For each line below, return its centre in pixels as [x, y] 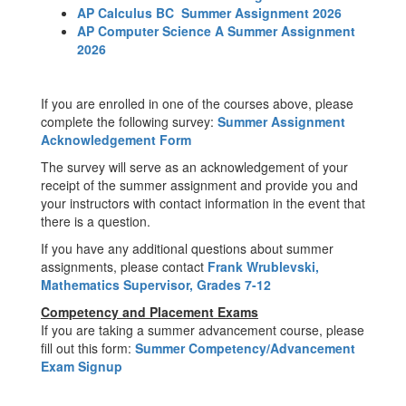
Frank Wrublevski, [263, 266]
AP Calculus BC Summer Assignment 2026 [209, 13]
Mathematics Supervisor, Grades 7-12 [156, 285]
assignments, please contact [124, 266]
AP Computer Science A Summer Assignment [216, 31]
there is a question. [96, 221]
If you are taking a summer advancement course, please [203, 330]
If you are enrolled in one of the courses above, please [197, 103]
